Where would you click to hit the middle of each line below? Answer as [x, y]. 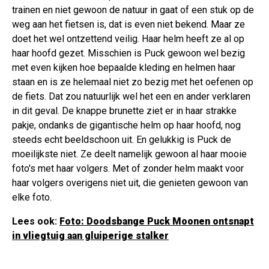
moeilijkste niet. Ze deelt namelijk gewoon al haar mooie [129, 154]
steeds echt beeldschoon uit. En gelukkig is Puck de [122, 139]
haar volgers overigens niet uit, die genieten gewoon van [130, 183]
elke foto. [32, 197]
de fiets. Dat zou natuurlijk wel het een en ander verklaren [131, 96]
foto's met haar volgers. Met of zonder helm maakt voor [128, 168]
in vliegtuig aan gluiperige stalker [90, 235]
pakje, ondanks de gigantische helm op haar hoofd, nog [126, 125]
